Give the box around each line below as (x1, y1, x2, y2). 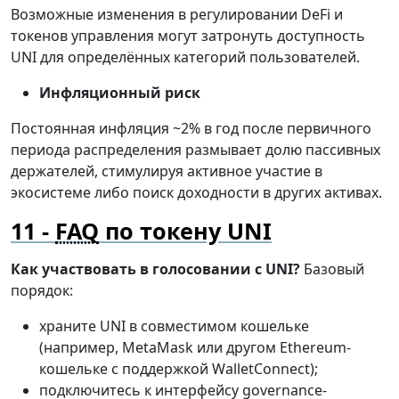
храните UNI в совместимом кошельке (39, 316, 309, 337)
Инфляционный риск (39, 83, 200, 103)
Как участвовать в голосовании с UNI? (11, 259, 300, 280)
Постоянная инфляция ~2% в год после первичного (11, 118, 371, 139)
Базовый (300, 259, 364, 280)
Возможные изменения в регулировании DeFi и (11, 4, 343, 25)
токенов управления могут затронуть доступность (11, 26, 365, 46)
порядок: (11, 281, 73, 301)
